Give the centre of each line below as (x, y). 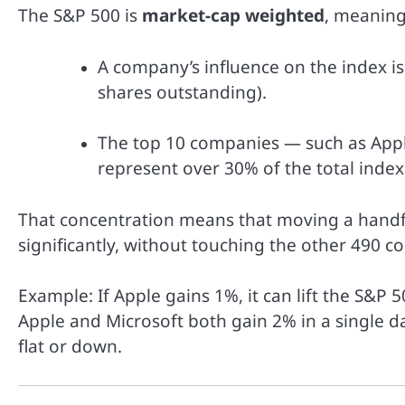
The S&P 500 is (80, 16)
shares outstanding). (182, 92)
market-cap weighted (233, 16)
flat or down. (70, 347)
